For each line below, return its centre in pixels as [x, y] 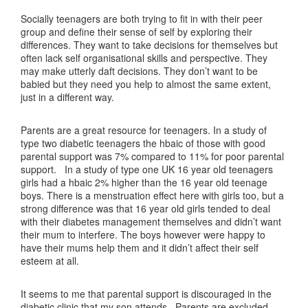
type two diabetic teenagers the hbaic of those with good [143, 143]
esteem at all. [50, 261]
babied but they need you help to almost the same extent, [146, 84]
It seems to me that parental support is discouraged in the [146, 294]
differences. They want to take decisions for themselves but [149, 45]
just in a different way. [67, 97]
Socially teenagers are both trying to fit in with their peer [142, 19]
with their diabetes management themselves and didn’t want [151, 221]
